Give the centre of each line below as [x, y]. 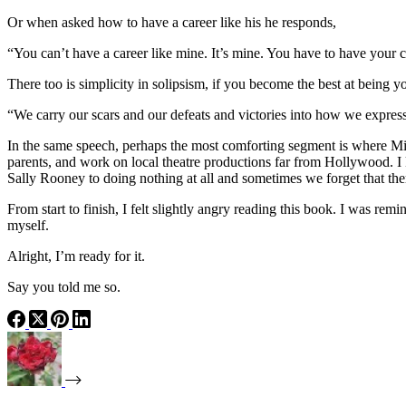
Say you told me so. [64, 286]
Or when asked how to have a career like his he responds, [172, 22]
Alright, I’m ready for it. [76, 256]
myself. [28, 225]
